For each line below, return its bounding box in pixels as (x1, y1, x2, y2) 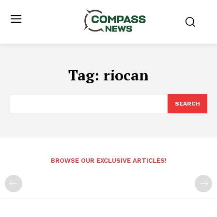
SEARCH (175, 100, 200, 107)
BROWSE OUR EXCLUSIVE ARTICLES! (50, 156, 167, 164)
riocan (103, 65, 149, 85)
